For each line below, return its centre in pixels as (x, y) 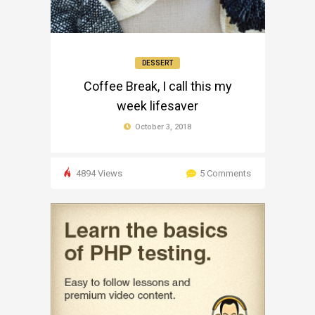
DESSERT (157, 63)
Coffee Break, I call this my (157, 86)
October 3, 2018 (162, 127)
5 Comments (225, 173)
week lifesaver (157, 105)
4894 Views (98, 173)
